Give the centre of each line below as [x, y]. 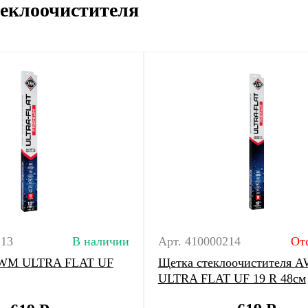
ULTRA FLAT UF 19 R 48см [232, 278]
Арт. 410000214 [199, 241]
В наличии [100, 241]
